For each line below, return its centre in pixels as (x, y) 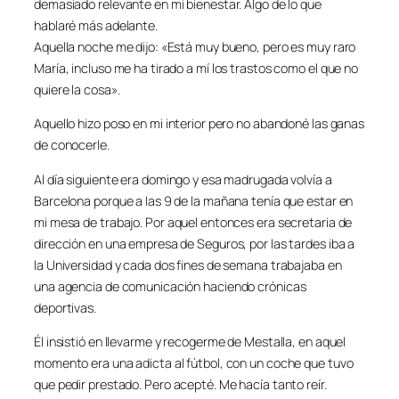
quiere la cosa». (77, 89)
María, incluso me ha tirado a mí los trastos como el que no (196, 68)
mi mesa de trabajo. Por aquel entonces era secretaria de (193, 222)
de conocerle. (72, 145)
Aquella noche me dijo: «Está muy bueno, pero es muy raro (195, 46)
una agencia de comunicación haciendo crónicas (170, 286)
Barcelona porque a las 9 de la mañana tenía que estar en (194, 200)
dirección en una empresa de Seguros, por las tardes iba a (195, 243)
